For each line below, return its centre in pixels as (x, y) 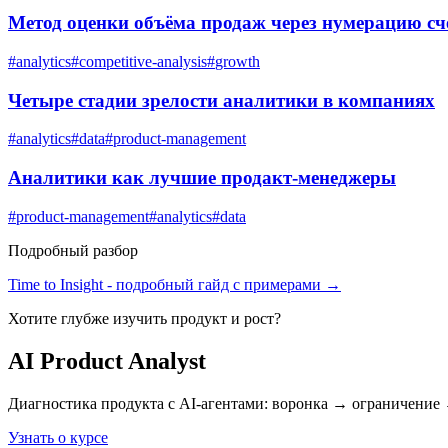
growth (237, 61)
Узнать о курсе (58, 437)
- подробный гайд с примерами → (222, 284)
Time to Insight (55, 284)
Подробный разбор (73, 250)
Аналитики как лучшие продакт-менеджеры (202, 177)
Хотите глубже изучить (89, 318)
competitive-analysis (143, 61)
